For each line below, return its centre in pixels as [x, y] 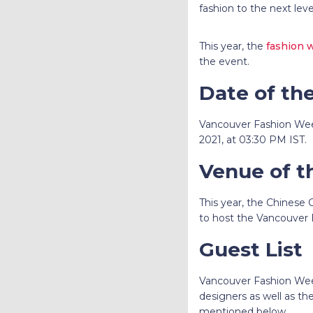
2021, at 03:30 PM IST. [254, 139]
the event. [227, 61]
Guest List [250, 249]
